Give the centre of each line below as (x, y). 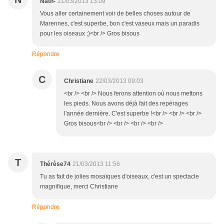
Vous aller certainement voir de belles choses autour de (115, 14)
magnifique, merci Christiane (79, 187)
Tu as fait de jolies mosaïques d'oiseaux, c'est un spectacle (119, 177)
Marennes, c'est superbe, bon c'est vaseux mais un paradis (120, 24)
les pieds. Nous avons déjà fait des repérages (126, 104)
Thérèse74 (55, 164)
